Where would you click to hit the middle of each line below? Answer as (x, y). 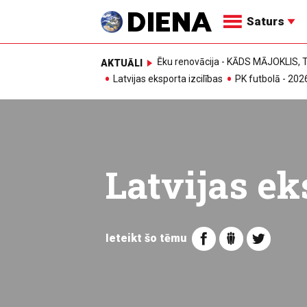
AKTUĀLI (122, 63)
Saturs (267, 21)
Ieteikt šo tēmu (146, 238)
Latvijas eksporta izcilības (168, 79)
